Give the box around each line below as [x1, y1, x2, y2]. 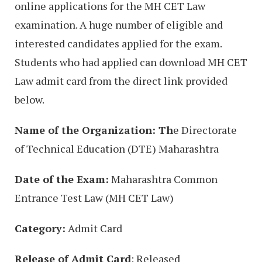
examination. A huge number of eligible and [15, 17, 223, 32]
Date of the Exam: [15, 171, 109, 186]
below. [15, 92, 44, 106]
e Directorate [173, 122, 237, 137]
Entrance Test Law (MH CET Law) [15, 190, 174, 205]
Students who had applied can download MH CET [15, 54, 247, 69]
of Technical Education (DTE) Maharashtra [15, 141, 219, 156]
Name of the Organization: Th [15, 122, 173, 137]
